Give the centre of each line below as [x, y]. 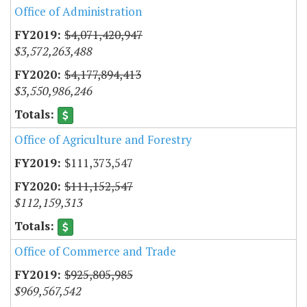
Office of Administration [78, 11]
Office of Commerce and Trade [95, 251]
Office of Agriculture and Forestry [103, 139]
